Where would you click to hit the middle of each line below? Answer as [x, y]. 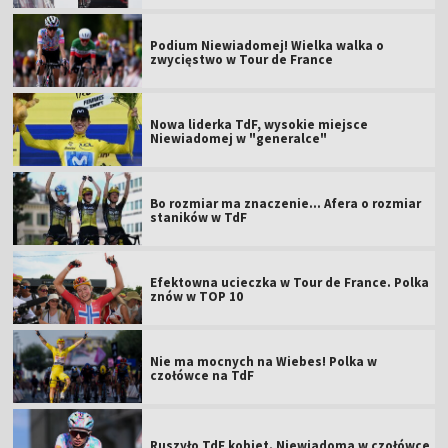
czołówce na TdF [202, 375]
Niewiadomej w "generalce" [239, 138]
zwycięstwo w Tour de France [242, 59]
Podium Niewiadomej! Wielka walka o [267, 45]
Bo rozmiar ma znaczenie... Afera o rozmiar [286, 203]
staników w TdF [199, 217]
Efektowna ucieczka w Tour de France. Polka [290, 282]
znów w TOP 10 [197, 296]
